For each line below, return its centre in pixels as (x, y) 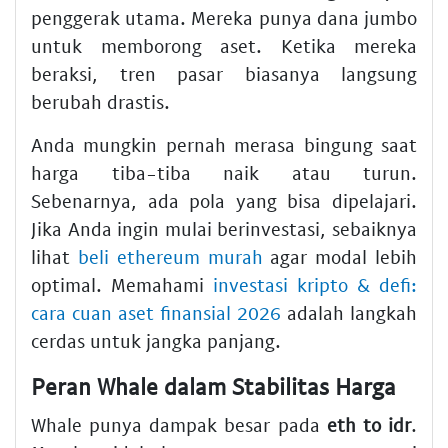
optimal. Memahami (122, 285)
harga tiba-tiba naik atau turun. (224, 173)
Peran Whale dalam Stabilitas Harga (213, 386)
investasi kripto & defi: (315, 285)
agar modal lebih (340, 257)
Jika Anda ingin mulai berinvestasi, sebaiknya (224, 229)
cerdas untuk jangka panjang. (156, 341)
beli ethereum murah (170, 257)
